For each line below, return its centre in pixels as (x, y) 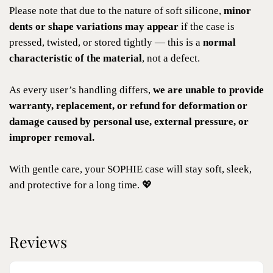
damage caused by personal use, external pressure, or (129, 122)
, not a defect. (171, 58)
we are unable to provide (208, 90)
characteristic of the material (76, 58)
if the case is (207, 27)
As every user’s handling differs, (81, 90)
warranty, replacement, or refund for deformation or (128, 106)
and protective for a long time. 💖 (81, 185)
